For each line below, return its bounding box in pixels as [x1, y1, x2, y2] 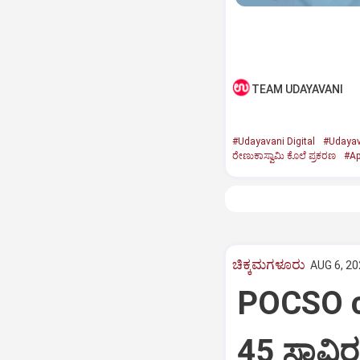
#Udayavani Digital [231, 136, 315, 147]
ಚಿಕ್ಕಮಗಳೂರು [231, 256, 305, 272]
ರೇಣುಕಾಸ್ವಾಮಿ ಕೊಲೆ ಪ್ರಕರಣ [231, 150, 336, 162]
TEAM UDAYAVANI [251, 83, 343, 96]
